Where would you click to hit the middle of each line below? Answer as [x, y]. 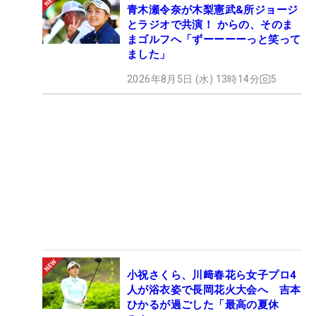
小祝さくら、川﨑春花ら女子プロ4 [212, 275]
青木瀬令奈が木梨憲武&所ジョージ [213, 10]
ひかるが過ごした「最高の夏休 [203, 304]
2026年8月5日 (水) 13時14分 [193, 79]
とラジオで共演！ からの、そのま [210, 24]
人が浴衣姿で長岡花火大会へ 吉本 [214, 290]
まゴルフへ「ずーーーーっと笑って [214, 39]
